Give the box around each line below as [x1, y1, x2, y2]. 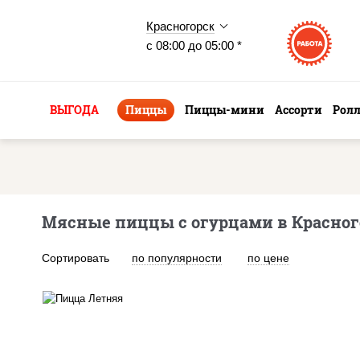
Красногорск [146, 19, 215, 33]
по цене [247, 252, 289, 264]
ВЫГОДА [50, 102, 99, 117]
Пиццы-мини [185, 102, 264, 117]
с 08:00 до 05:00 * [146, 39, 242, 52]
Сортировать [42, 252, 109, 264]
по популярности [132, 252, 222, 264]
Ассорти [275, 102, 322, 117]
